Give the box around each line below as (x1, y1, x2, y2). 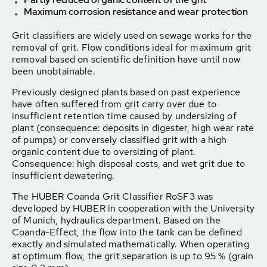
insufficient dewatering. (12, 169, 115, 182)
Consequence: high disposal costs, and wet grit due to (12, 157, 245, 170)
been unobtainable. (12, 65, 95, 77)
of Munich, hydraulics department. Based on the (12, 214, 221, 226)
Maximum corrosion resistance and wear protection (24, 5, 249, 18)
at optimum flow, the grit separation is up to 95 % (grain (12, 250, 254, 262)
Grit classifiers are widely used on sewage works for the (12, 29, 252, 42)
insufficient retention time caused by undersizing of (12, 110, 237, 122)
